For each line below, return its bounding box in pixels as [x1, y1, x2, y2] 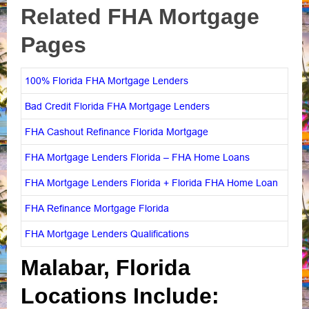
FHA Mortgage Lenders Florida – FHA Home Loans [25, 151, 250, 163]
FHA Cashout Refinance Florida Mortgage [25, 126, 208, 137]
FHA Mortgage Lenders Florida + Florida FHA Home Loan [25, 177, 278, 188]
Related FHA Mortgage [21, 3, 259, 29]
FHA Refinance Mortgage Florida [25, 202, 169, 214]
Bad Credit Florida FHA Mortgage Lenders [25, 100, 210, 112]
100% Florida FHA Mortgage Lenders [25, 74, 188, 86]
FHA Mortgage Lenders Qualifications [25, 228, 189, 239]
